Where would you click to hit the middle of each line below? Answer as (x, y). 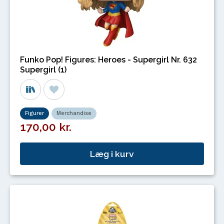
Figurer (34, 113)
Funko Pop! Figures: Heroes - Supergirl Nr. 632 (108, 59)
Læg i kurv (112, 153)
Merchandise (74, 113)
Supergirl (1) (43, 69)
